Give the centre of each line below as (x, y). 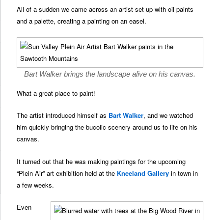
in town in (184, 173)
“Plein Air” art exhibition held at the (67, 173)
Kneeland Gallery (143, 173)
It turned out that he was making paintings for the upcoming (101, 161)
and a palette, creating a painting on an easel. (82, 21)
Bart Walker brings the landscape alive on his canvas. (110, 74)
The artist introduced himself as (63, 115)
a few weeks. (36, 185)
